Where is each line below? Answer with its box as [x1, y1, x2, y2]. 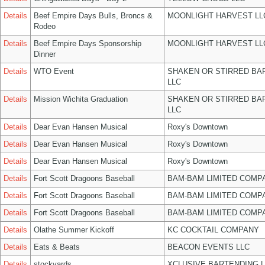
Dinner [34, 50, 56, 59]
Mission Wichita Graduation [34, 95, 128, 104]
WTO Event [34, 67, 74, 76]
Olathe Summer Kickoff [34, 225, 114, 234]
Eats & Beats [34, 243, 80, 251]
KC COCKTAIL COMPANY [167, 225, 259, 234]
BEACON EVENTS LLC [167, 243, 250, 251]
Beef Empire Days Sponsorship [34, 39, 141, 48]
